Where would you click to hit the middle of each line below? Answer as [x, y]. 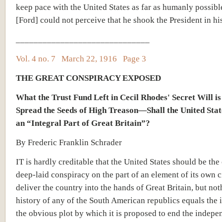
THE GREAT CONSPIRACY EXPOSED [88, 78]
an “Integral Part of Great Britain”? [83, 123]
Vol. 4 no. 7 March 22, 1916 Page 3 [81, 58]
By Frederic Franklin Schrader [69, 142]
